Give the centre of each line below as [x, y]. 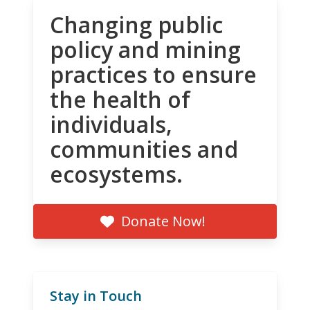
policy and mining [145, 49]
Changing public [136, 24]
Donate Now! [163, 221]
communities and [144, 149]
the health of [120, 99]
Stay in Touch [96, 295]
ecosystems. [116, 174]
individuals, [111, 124]
